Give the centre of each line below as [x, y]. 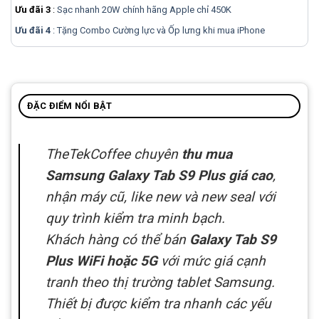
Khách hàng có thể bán [117, 239]
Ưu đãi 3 [33, 9]
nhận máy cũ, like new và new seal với [161, 197]
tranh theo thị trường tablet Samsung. [160, 282]
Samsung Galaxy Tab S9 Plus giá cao [159, 175]
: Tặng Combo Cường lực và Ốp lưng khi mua [144, 30]
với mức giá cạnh [211, 261]
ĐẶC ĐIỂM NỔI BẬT [69, 105]
